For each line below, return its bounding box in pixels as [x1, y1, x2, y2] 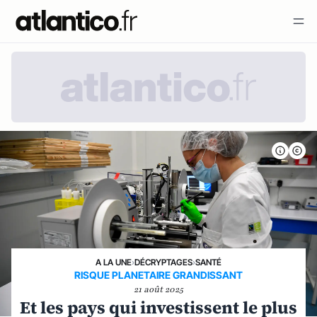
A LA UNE [96, 257, 132, 267]
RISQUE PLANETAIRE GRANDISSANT [74, 269, 243, 281]
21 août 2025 [134, 284, 183, 295]
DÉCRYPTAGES [134, 257, 192, 267]
